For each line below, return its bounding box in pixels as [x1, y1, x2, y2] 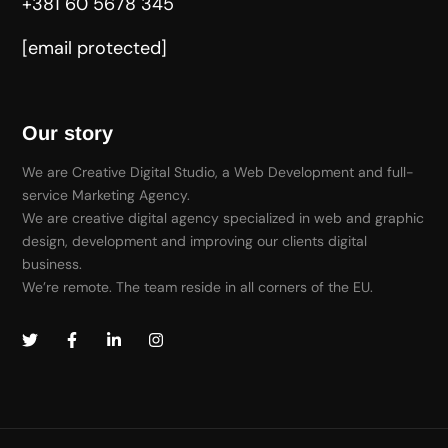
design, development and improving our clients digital [22, 232, 368, 251]
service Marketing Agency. [22, 186, 191, 205]
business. [22, 255, 83, 274]
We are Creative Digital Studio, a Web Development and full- [22, 163, 415, 182]
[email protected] [22, 36, 168, 61]
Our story [22, 122, 114, 145]
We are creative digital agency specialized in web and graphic [22, 209, 425, 228]
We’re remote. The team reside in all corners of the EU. [22, 278, 374, 297]
